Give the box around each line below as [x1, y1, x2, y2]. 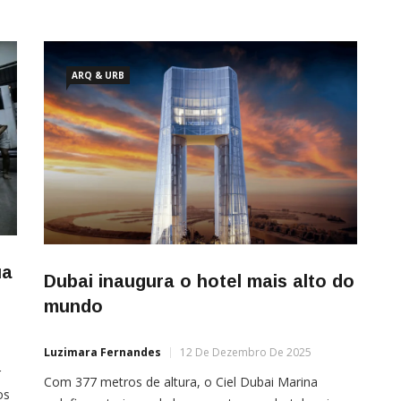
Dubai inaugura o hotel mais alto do [44, 270, 354, 291]
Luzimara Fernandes [44, 344, 161, 360]
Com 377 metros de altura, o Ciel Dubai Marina [44, 372, 318, 390]
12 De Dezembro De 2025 [180, 344, 311, 360]
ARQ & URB [72, 69, 124, 82]
